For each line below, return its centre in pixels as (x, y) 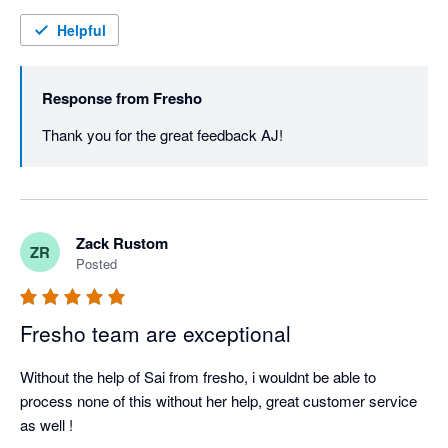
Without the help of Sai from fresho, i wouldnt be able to (198, 377)
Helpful (81, 30)
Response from (95, 98)
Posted (96, 264)
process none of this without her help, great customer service (218, 401)
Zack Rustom (122, 243)
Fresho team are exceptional (155, 333)
